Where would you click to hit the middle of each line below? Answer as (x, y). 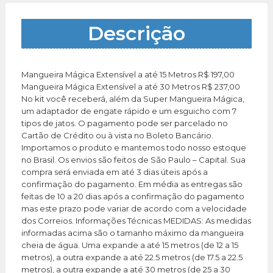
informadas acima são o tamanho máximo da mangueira (133, 232)
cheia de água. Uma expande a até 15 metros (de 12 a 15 (130, 245)
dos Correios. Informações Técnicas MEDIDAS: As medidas (136, 220)
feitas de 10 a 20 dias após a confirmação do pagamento (133, 196)
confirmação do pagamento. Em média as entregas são (132, 184)
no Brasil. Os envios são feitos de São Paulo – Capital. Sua (133, 159)
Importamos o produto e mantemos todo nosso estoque (134, 147)
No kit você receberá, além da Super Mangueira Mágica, (133, 98)
